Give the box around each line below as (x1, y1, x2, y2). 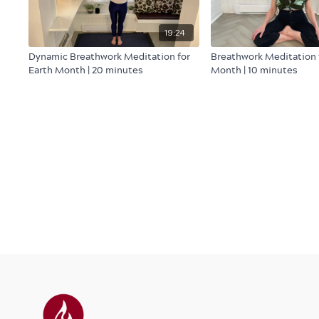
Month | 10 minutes (211, 62, 298, 78)
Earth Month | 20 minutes (28, 62, 144, 78)
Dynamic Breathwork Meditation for (28, 48, 191, 64)
